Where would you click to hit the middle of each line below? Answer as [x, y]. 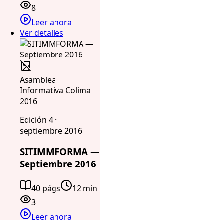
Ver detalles [41, 33]
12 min [85, 188]
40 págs [46, 188]
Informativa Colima [55, 91]
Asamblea [38, 80]
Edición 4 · [38, 120]
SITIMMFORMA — [60, 152]
